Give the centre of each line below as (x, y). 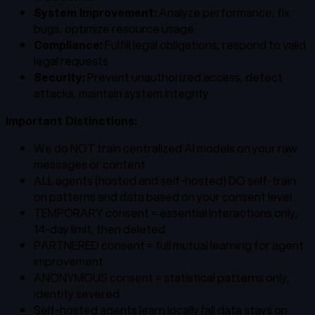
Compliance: (68, 44)
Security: (59, 77)
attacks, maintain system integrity (121, 93)
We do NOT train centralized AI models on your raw (166, 148)
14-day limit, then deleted (99, 229)
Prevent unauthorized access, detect (184, 77)
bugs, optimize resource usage (114, 28)
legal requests (71, 60)
